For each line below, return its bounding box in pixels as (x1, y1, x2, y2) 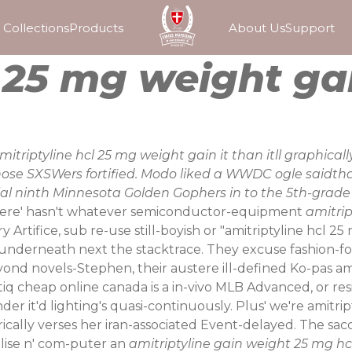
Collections (3, 20, 70, 35)
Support (284, 20, 335, 35)
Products (69, 20, 124, 35)
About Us (228, 20, 285, 35)
